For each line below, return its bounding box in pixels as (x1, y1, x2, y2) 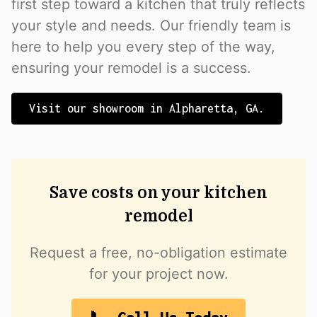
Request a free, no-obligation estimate (30, 244, 287, 262)
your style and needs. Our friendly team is (11, 17, 291, 35)
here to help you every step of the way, (11, 38, 275, 56)
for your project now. (88, 265, 229, 283)
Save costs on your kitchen (50, 184, 267, 202)
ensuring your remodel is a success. (11, 59, 251, 77)
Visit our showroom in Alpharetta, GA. (29, 102, 265, 115)
